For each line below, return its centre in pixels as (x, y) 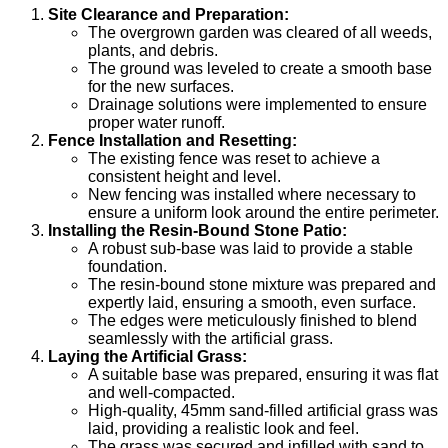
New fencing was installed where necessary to (252, 195)
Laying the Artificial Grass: (147, 357)
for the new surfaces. (161, 87)
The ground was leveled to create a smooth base (260, 69)
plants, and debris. (153, 51)
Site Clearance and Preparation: (168, 15)
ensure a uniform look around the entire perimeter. (263, 213)
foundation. (127, 267)
